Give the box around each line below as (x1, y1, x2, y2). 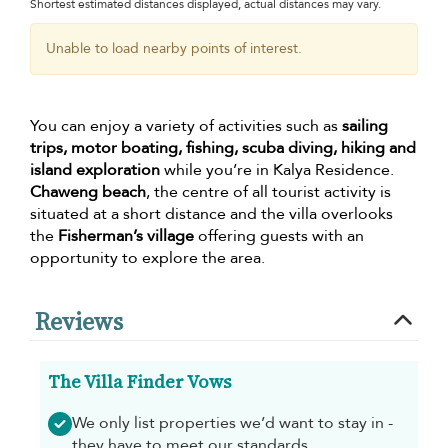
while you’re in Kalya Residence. (160, 159, 394, 182)
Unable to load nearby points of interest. (46, 39, 302, 59)
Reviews (35, 305, 123, 339)
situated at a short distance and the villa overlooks (30, 203, 393, 226)
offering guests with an (194, 225, 364, 248)
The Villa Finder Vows (48, 369, 231, 395)
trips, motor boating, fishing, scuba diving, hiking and (30, 137, 416, 160)
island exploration (30, 159, 160, 182)
